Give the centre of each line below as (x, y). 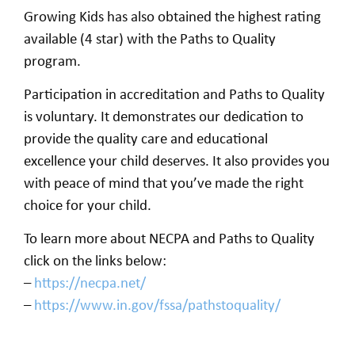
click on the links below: (95, 260)
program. (52, 60)
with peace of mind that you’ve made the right (164, 183)
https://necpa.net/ (90, 282)
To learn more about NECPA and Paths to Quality (169, 238)
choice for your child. (88, 205)
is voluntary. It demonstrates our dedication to (164, 116)
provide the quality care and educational (146, 138)
